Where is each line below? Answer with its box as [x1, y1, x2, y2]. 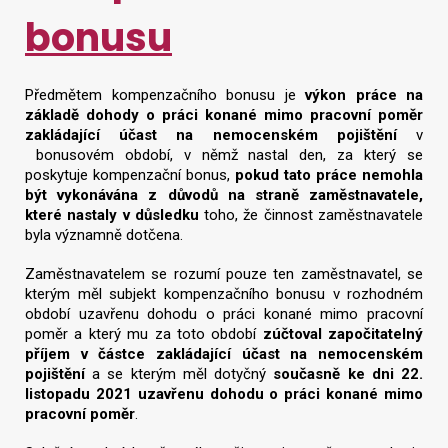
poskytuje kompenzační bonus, [25, 166, 235, 185]
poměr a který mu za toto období [25, 325, 257, 344]
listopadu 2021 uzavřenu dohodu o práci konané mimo [25, 385, 423, 404]
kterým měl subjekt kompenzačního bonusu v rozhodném [25, 285, 423, 304]
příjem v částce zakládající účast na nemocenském [25, 345, 423, 364]
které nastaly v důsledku [25, 206, 199, 225]
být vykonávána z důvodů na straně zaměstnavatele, [25, 186, 423, 205]
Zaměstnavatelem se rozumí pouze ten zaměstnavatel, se [25, 265, 423, 284]
